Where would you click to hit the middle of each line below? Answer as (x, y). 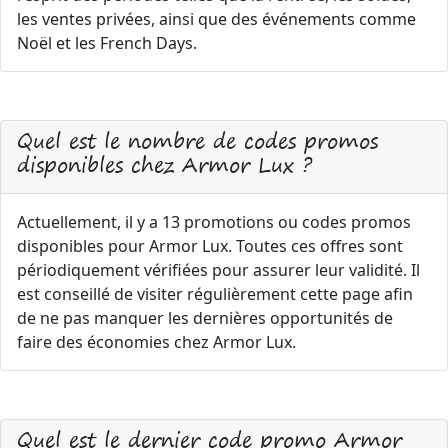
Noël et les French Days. (107, 43)
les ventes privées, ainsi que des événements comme (216, 19)
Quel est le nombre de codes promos (197, 140)
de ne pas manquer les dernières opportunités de (205, 318)
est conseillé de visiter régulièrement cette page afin (215, 294)
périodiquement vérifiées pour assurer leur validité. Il (218, 270)
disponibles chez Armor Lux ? (164, 164)
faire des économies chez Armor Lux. (156, 342)
